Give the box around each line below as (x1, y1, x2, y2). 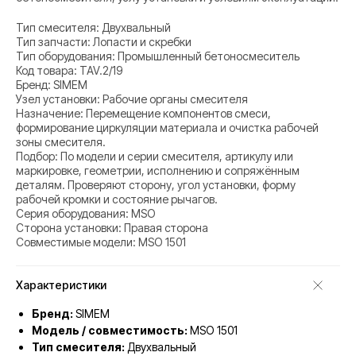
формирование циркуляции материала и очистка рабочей (16, 121, 319, 135)
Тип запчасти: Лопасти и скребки (16, 35, 192, 49)
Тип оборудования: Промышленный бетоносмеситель (16, 49, 300, 64)
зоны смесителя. (16, 135, 106, 149)
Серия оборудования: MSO (16, 207, 156, 221)
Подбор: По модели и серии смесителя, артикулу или (16, 149, 293, 164)
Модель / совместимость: (32, 323, 188, 338)
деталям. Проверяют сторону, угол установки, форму (16, 178, 296, 192)
